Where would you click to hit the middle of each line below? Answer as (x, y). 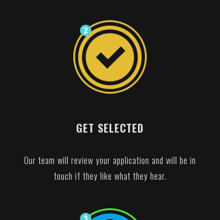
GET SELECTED (110, 127)
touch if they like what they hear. (110, 176)
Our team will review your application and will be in (110, 160)
